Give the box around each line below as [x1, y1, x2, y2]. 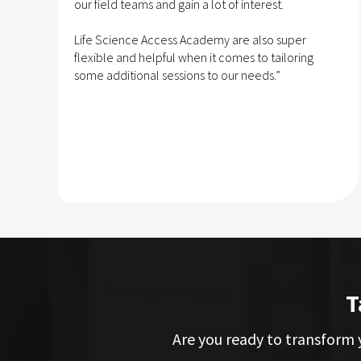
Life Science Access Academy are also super [74, 31, 306, 48]
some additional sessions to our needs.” [74, 66, 280, 83]
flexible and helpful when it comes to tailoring [74, 48, 313, 65]
